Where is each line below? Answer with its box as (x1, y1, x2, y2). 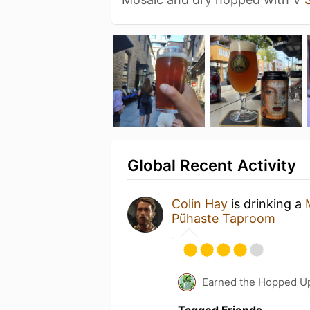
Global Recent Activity (127, 155, 296, 174)
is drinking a (228, 196, 305, 211)
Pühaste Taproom (172, 210, 275, 226)
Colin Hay (172, 196, 228, 211)
